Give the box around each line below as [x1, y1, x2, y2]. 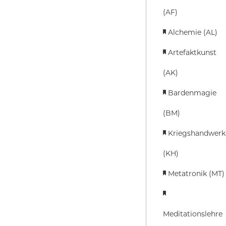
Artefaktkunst [167, 48, 216, 57]
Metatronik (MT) [167, 169, 224, 178]
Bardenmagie [167, 88, 216, 97]
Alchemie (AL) [167, 28, 217, 37]
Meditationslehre [162, 209, 222, 218]
